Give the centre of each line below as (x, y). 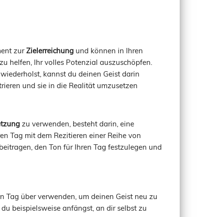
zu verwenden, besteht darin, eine (77, 123)
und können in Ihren (108, 50)
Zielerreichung (50, 50)
